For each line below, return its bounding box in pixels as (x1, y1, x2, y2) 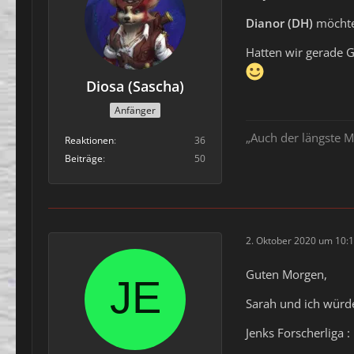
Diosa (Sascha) (86, 77, 184, 96)
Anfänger (115, 103, 156, 117)
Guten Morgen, (246, 265, 327, 282)
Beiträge (65, 151, 103, 165)
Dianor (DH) (246, 15, 313, 32)
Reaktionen (65, 133, 114, 147)
